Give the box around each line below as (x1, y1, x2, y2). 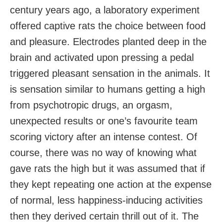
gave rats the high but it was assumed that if (10, 163, 205, 174)
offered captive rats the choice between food (10, 20, 206, 32)
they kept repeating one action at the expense (10, 179, 212, 190)
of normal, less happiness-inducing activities (10, 195, 203, 206)
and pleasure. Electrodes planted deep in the (10, 36, 207, 48)
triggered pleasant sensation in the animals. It (10, 68, 210, 79)
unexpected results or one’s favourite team (10, 115, 198, 127)
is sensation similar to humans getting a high (10, 84, 205, 95)
